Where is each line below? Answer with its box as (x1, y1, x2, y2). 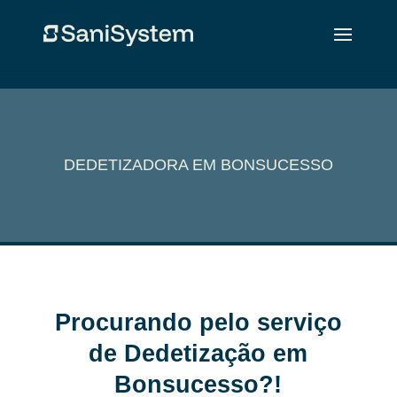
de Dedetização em (89, 340, 308, 367)
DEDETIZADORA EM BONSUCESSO (63, 156, 333, 174)
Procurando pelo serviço (54, 309, 342, 336)
